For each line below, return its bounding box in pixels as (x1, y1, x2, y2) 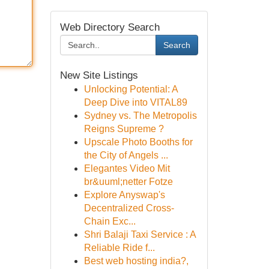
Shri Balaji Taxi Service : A (83, 229, 196, 240)
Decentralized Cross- (83, 203, 174, 213)
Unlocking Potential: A (83, 84, 178, 94)
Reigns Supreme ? (83, 124, 164, 134)
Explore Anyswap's (83, 190, 165, 200)
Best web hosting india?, (83, 256, 189, 266)
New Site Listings (59, 70, 138, 81)
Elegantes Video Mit (83, 163, 170, 174)
